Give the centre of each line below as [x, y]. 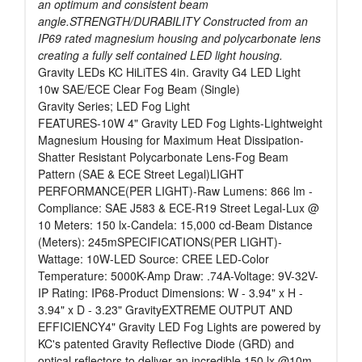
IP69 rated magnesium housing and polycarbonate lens [179, 38]
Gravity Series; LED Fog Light [114, 106]
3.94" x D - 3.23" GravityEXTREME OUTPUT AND [165, 310]
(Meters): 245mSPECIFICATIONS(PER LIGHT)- [160, 242]
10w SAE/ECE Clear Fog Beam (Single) [139, 89]
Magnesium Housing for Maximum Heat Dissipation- [171, 140]
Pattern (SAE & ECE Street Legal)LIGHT [141, 174]
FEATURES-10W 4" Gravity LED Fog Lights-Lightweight [180, 123]
